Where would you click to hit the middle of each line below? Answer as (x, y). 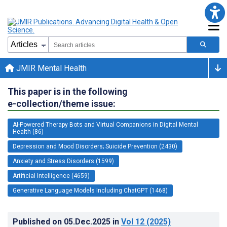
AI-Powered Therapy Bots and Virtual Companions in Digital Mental (105, 124)
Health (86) (28, 131)
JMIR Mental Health (50, 68)
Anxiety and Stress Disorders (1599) (63, 161)
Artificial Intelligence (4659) (51, 176)
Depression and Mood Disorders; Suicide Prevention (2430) (95, 146)
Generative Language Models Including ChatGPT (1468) (90, 190)
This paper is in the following (68, 91)
